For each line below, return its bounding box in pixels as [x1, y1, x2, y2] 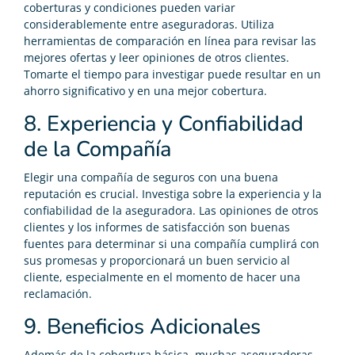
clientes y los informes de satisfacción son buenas [24, 219, 290, 235]
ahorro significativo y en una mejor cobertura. [24, 82, 267, 98]
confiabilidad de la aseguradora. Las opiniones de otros [24, 202, 319, 218]
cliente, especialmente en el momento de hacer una [24, 269, 300, 284]
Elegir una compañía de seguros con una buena [24, 169, 278, 185]
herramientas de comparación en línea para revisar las [24, 32, 316, 48]
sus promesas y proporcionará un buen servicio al [24, 252, 290, 268]
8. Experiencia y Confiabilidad [24, 109, 303, 139]
